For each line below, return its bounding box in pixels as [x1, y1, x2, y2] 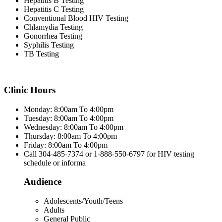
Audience [24, 176, 61, 187]
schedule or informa [24, 158, 86, 167]
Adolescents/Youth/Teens [44, 196, 123, 205]
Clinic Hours [4, 84, 55, 95]
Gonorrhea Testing [24, 32, 82, 41]
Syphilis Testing [24, 41, 74, 50]
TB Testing [24, 50, 59, 58]
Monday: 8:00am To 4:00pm [24, 105, 113, 113]
